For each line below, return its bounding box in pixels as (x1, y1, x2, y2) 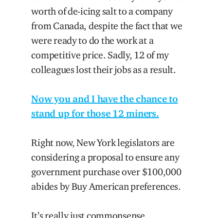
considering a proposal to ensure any (31, 151, 180, 163)
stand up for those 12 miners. (31, 107, 159, 119)
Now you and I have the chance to (31, 92, 178, 105)
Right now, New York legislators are (31, 136, 175, 148)
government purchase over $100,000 (31, 165, 182, 178)
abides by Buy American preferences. (31, 180, 181, 192)
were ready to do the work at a (31, 34, 154, 46)
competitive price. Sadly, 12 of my (31, 49, 169, 61)
